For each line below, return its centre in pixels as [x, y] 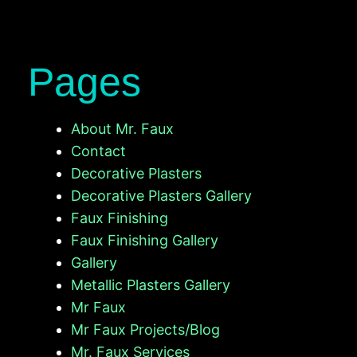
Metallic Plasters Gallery [151, 284]
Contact [98, 151]
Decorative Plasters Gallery [161, 195]
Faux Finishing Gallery [145, 240]
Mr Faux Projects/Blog [145, 329]
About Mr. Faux [122, 128]
